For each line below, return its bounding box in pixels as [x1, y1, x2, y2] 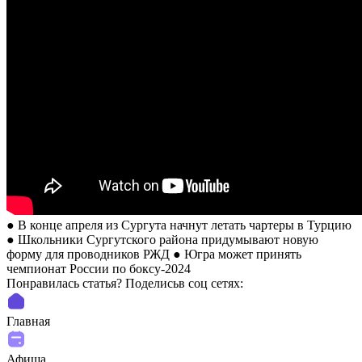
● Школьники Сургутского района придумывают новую [6, 232, 318, 246]
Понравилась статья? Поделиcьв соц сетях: [6, 276, 246, 290]
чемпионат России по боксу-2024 [6, 261, 191, 276]
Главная [6, 314, 50, 328]
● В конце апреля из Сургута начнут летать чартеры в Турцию [6, 217, 351, 232]
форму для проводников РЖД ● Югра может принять [6, 246, 301, 261]
